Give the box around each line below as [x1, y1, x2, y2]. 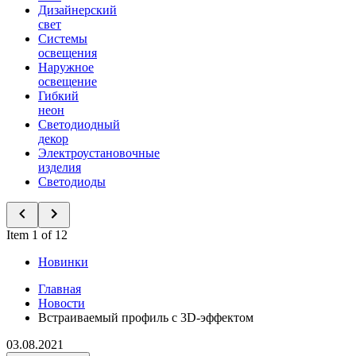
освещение [38, 75, 97, 88]
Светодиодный [38, 118, 120, 131]
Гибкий [38, 89, 79, 103]
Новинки [38, 255, 88, 269]
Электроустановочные [38, 146, 160, 160]
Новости [38, 296, 85, 310]
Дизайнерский [38, 3, 117, 17]
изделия [38, 161, 81, 174]
